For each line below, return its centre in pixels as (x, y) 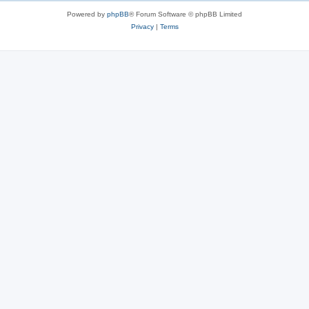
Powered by (87, 14)
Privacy (142, 26)
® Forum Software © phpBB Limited (186, 14)
